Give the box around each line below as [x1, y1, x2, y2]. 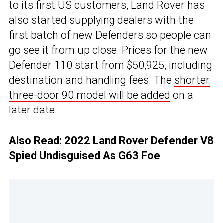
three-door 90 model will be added [9, 89, 170, 102]
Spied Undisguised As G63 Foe [9, 149, 160, 162]
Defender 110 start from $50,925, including [9, 59, 212, 72]
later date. [9, 104, 57, 116]
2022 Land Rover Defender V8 [64, 134, 214, 147]
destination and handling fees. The [9, 74, 174, 87]
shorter [174, 74, 210, 87]
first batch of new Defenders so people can [9, 29, 211, 42]
